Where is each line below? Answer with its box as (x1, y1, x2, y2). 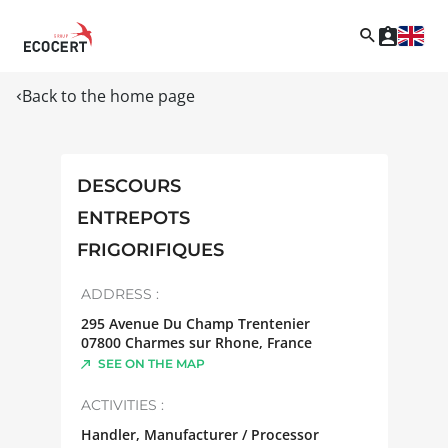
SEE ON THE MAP (97, 355, 205, 371)
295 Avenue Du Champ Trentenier (80, 313, 310, 333)
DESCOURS (76, 174, 181, 197)
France (266, 332, 312, 352)
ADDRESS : (80, 284, 159, 303)
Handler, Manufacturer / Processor (80, 424, 319, 444)
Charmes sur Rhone (124, 332, 259, 352)
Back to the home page (22, 84, 195, 107)
